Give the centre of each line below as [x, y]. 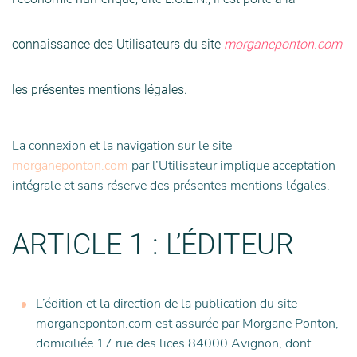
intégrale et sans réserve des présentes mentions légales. [171, 186]
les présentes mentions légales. [100, 90]
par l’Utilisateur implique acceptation [232, 166]
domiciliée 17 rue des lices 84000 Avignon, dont [173, 343]
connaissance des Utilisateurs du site [118, 44]
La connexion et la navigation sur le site [122, 146]
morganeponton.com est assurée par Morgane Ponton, [187, 324]
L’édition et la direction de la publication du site [167, 304]
